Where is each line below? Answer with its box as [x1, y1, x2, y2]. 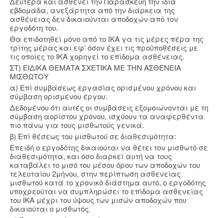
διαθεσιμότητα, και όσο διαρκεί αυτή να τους [10, 151, 172, 162]
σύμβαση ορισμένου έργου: [10, 91, 107, 102]
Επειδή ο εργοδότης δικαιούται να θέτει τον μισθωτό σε [10, 142, 208, 153]
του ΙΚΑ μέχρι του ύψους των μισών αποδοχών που [10, 195, 186, 205]
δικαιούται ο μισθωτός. [10, 203, 91, 214]
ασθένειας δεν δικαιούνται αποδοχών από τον [10, 14, 178, 24]
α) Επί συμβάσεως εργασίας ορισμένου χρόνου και [10, 82, 196, 93]
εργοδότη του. [10, 22, 58, 33]
